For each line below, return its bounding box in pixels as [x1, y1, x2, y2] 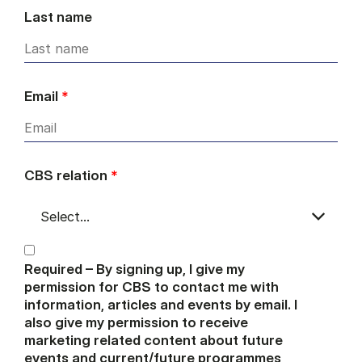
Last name [24, 8, 92, 26]
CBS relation [24, 166, 111, 184]
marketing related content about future [24, 331, 283, 349]
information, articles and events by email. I [24, 296, 297, 314]
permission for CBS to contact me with [24, 278, 279, 296]
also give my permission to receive [24, 314, 248, 331]
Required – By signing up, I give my [24, 260, 245, 278]
